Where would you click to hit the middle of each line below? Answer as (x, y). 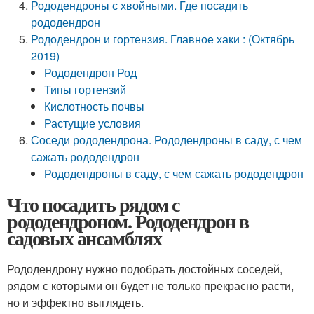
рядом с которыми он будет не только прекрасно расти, (150, 286)
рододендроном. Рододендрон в (128, 221)
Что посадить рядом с (94, 204)
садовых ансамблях (84, 238)
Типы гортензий (86, 89)
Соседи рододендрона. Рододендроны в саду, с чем (167, 140)
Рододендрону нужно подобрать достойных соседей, (145, 269)
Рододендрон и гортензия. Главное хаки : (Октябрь (163, 39)
